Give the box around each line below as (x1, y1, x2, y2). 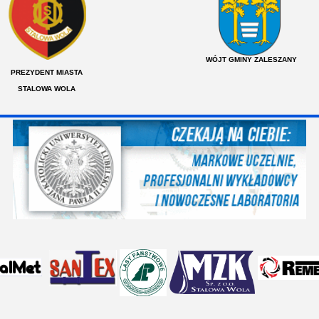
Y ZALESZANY (247, 56, 297, 63)
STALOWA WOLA (17, 85, 75, 93)
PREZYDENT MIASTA (10, 68, 83, 76)
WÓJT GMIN (202, 56, 247, 63)
